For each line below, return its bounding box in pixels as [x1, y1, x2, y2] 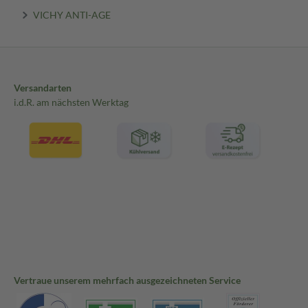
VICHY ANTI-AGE [32, 8, 111, 21]
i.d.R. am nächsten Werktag [14, 96, 129, 108]
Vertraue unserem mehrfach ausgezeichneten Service [14, 274, 241, 286]
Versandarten [14, 81, 71, 93]
